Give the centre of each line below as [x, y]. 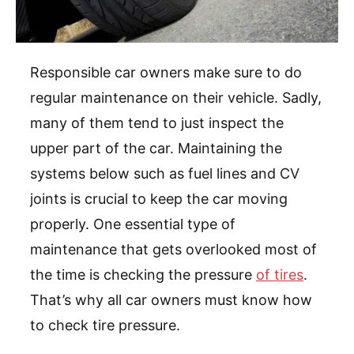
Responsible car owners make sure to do [166, 73]
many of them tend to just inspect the [157, 123]
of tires [280, 275]
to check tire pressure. [105, 326]
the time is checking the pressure [143, 275]
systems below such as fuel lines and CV [165, 174]
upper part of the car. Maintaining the [156, 149]
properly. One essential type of [133, 224]
